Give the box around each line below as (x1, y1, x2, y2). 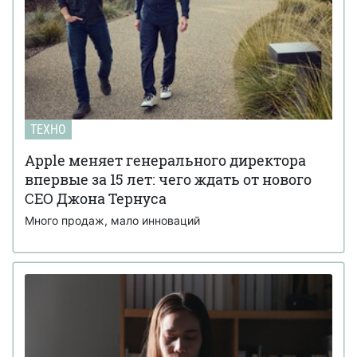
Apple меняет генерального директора (25, 151, 306, 171)
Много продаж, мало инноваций (25, 214, 200, 228)
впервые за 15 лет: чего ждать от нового (25, 170, 312, 190)
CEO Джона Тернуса (25, 189, 167, 209)
